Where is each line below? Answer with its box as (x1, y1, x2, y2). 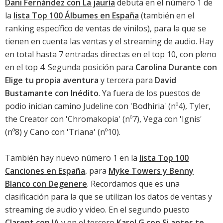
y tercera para (99, 75, 155, 86)
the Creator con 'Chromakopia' (5, 113, 120, 125)
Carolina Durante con (135, 62, 217, 73)
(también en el (139, 10, 194, 21)
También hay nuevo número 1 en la (5, 152, 139, 164)
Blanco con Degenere (5, 178, 87, 190)
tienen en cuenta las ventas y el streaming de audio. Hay (5, 36, 214, 47)
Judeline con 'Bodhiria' (83, 101, 166, 112)
